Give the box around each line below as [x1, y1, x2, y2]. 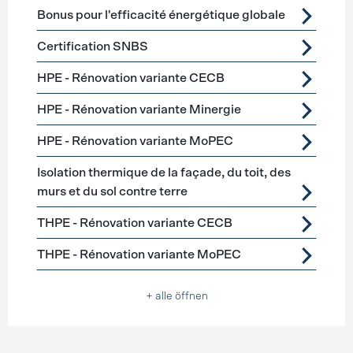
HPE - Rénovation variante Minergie [36, 103, 241, 116]
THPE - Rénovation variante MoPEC [36, 248, 241, 261]
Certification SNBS [36, 40, 148, 53]
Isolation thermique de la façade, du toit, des [36, 166, 291, 179]
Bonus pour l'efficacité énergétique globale [36, 9, 285, 21]
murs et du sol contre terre [36, 185, 188, 198]
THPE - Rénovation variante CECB [36, 217, 232, 229]
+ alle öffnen [145, 291, 208, 302]
